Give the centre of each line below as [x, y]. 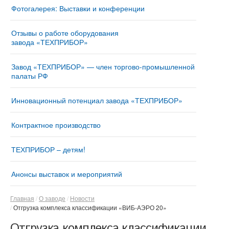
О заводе [52, 198]
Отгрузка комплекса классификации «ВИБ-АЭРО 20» [90, 207]
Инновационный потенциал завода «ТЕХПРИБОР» [97, 100]
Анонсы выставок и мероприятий [67, 174]
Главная [22, 198]
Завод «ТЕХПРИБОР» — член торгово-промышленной [103, 66]
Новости [82, 198]
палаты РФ [30, 76]
